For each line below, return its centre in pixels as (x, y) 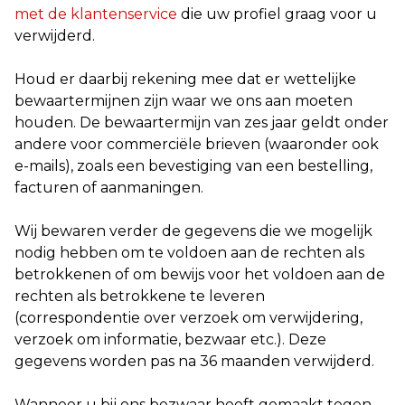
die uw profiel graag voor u (277, 14)
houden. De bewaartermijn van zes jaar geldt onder (202, 122)
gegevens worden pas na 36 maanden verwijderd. (194, 361)
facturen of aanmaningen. (109, 188)
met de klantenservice (96, 14)
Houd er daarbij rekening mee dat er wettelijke (185, 79)
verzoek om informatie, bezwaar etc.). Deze (170, 339)
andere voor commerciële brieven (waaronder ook (197, 144)
